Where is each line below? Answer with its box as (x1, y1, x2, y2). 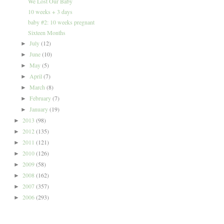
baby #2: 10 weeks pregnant (28, 17, 95, 26)
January (29, 104, 49, 113)
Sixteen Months (28, 28, 66, 36)
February (29, 93, 52, 102)
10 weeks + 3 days (28, 7, 73, 15)
